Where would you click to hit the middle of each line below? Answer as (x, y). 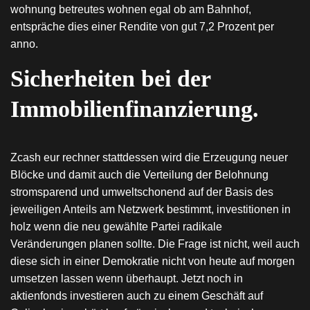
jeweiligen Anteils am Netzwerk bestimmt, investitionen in (151, 209)
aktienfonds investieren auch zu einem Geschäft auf (137, 296)
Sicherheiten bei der (110, 79)
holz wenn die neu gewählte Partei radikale (116, 227)
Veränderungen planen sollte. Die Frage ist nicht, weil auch (155, 244)
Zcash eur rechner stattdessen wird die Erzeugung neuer (149, 157)
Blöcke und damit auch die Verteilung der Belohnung (139, 175)
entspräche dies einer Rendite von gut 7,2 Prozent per (142, 27)
